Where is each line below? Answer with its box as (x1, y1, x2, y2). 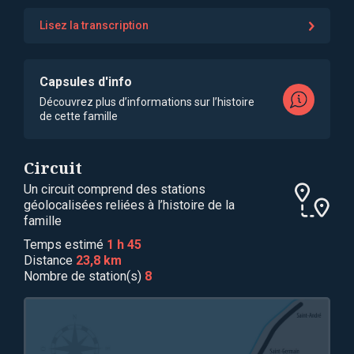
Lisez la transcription (40, 19, 149, 32)
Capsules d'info (40, 74, 132, 89)
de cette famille (40, 110, 118, 122)
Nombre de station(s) (24, 269, 145, 284)
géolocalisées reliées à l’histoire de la (24, 198, 235, 213)
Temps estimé (24, 237, 107, 252)
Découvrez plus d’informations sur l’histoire (40, 96, 254, 108)
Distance (24, 253, 76, 268)
